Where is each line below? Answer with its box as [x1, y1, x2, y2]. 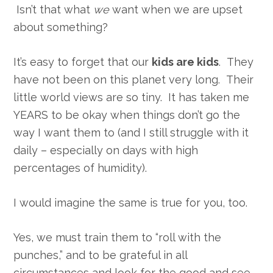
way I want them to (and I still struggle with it [13, 126, 249, 140]
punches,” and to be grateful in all [13, 249, 188, 262]
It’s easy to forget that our [13, 55, 152, 69]
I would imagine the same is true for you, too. [13, 196, 248, 210]
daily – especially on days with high [13, 144, 199, 157]
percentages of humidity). [13, 161, 147, 175]
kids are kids [152, 55, 219, 69]
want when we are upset [109, 3, 243, 16]
